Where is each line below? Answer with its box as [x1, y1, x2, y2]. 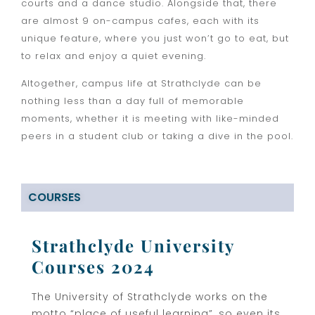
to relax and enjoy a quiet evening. [21, 49, 206, 63]
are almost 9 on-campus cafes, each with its [21, 14, 259, 28]
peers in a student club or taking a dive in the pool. [21, 129, 293, 143]
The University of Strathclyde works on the [32, 289, 268, 304]
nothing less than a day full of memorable [21, 94, 244, 108]
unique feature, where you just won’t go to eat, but [21, 32, 289, 46]
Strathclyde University [32, 233, 234, 257]
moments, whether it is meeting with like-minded [21, 112, 279, 126]
